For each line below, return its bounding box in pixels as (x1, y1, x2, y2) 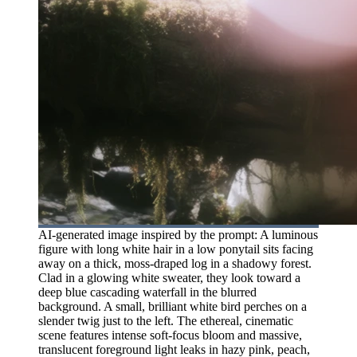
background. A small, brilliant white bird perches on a (38, 299, 307, 313)
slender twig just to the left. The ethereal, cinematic (38, 313, 293, 328)
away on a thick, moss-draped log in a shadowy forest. (38, 256, 312, 270)
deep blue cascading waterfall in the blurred (38, 284, 257, 299)
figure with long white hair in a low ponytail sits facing (38, 241, 313, 256)
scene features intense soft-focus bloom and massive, (38, 328, 302, 342)
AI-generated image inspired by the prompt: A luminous (38, 227, 318, 241)
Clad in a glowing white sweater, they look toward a (38, 270, 300, 284)
